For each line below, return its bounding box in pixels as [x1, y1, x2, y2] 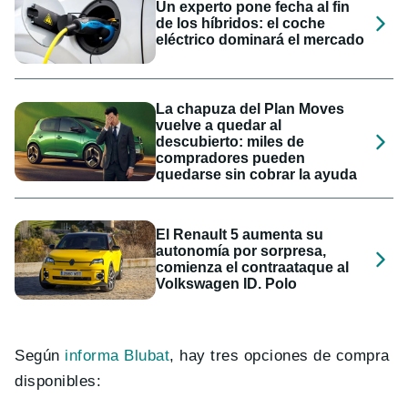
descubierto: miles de [156, 133, 305, 149]
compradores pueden [156, 149, 306, 166]
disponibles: [15, 372, 102, 391]
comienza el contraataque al [156, 260, 350, 276]
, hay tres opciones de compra [169, 347, 390, 365]
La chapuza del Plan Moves [156, 100, 345, 117]
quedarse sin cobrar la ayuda [156, 166, 358, 182]
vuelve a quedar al [156, 117, 282, 133]
